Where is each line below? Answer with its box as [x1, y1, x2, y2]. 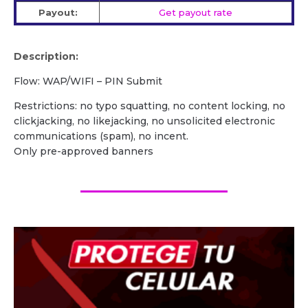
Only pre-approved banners [14, 144, 153, 157]
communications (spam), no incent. [14, 129, 188, 142]
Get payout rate [159, 6, 232, 18]
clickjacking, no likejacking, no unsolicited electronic [14, 114, 275, 127]
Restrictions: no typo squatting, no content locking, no [14, 99, 285, 112]
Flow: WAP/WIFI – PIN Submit [14, 74, 162, 87]
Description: [14, 49, 78, 63]
